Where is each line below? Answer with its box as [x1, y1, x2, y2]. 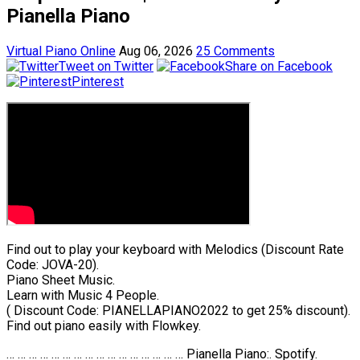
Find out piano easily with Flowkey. [6, 317, 201, 333]
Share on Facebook [225, 58, 333, 74]
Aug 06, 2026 [119, 43, 193, 59]
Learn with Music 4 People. [6, 287, 159, 303]
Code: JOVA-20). [6, 256, 99, 272]
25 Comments [196, 43, 275, 59]
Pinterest [72, 73, 124, 89]
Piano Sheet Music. [6, 272, 115, 288]
